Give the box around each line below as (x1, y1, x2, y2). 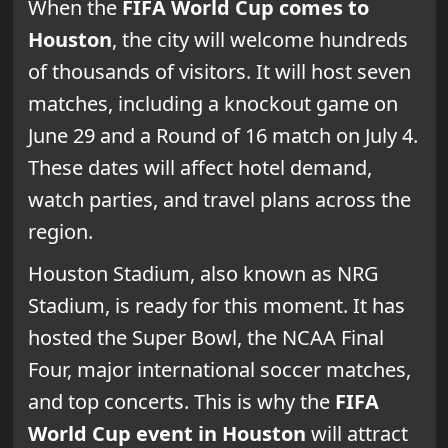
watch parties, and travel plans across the (27, 185, 411, 213)
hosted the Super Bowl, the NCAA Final (27, 323, 384, 351)
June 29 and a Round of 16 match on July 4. (27, 121, 418, 149)
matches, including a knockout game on (27, 89, 398, 117)
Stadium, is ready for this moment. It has (27, 291, 405, 319)
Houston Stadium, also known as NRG (27, 259, 379, 287)
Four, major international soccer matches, (27, 355, 411, 383)
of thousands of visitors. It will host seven (27, 57, 411, 85)
